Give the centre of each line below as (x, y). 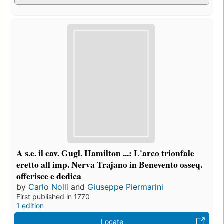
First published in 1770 (53, 197)
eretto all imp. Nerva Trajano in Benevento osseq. (109, 165)
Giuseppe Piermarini (125, 187)
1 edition (30, 206)
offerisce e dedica (49, 176)
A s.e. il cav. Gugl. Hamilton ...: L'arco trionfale (105, 153)
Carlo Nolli (48, 187)
